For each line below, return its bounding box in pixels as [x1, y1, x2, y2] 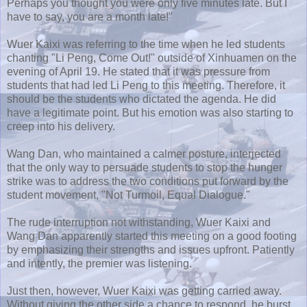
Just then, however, [7, 284, 103, 297]
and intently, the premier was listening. [7, 257, 192, 269]
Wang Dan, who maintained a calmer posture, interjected [7, 147, 281, 160]
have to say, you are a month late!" [7, 10, 173, 23]
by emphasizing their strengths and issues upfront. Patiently [7, 243, 295, 256]
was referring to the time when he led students [60, 38, 285, 50]
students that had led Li [7, 79, 122, 91]
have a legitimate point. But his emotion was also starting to [7, 106, 293, 119]
